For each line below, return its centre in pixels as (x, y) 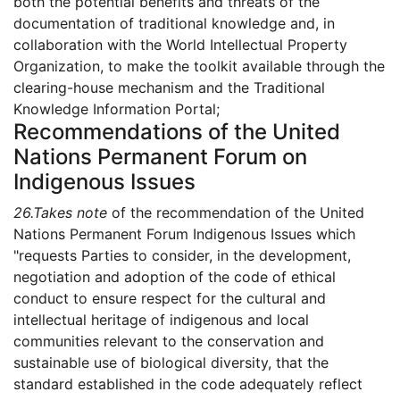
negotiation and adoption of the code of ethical (175, 277)
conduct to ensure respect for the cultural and (170, 299)
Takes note (70, 213)
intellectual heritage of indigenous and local (161, 320)
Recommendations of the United (177, 132)
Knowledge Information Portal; (117, 109)
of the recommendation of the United (236, 213)
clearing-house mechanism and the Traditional (169, 88)
